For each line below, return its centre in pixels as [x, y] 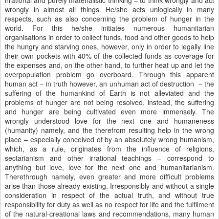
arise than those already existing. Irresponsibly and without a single [109, 186]
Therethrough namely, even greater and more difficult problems [109, 176]
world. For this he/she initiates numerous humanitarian [109, 28]
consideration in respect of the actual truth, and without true [109, 195]
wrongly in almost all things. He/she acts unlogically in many [109, 9]
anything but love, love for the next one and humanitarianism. [109, 167]
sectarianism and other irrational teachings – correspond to [109, 158]
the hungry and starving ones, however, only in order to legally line [109, 46]
